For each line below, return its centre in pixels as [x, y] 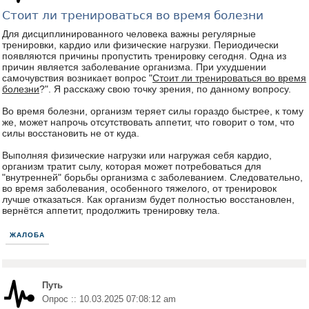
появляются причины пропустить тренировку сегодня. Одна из [144, 56]
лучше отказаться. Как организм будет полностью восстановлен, [148, 199]
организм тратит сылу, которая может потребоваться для [132, 166]
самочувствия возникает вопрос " [77, 78]
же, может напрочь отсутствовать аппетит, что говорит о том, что [148, 122]
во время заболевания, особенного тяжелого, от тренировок [139, 188]
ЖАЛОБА [27, 235]
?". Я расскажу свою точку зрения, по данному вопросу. [165, 89]
